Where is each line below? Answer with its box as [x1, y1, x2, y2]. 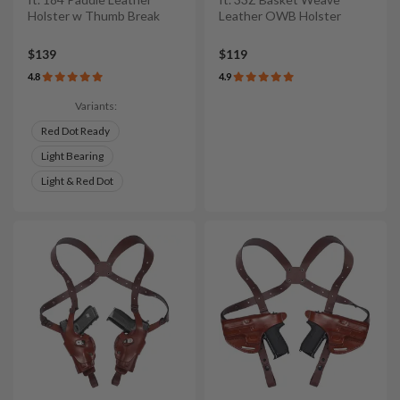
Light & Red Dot [41, 173, 113, 187]
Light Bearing [41, 148, 104, 162]
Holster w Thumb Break [28, 7, 160, 23]
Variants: [74, 98, 117, 112]
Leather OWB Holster [219, 7, 341, 23]
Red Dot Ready [41, 123, 110, 137]
